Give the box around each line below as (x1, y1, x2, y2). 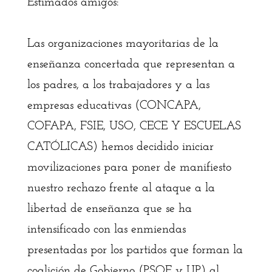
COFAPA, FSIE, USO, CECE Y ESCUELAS (27, 120, 241, 132)
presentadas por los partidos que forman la (27, 244, 243, 256)
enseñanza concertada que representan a (27, 58, 235, 70)
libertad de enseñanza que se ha (27, 203, 192, 215)
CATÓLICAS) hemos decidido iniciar (27, 141, 214, 153)
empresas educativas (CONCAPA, (27, 100, 201, 112)
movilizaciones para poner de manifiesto (27, 161, 231, 174)
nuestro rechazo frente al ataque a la (27, 182, 215, 194)
